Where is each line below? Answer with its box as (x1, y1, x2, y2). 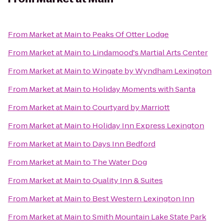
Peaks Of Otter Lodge (92, 29, 169, 39)
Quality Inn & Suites (92, 175, 163, 185)
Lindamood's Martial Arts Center (92, 47, 208, 58)
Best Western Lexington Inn (92, 193, 194, 204)
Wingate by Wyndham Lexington (92, 66, 212, 76)
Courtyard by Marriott (92, 102, 170, 112)
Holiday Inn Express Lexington (92, 120, 204, 131)
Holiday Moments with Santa (92, 84, 195, 94)
